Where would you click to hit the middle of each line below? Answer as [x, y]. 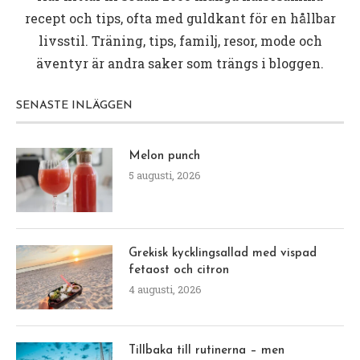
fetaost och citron [179, 270]
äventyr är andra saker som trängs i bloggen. [180, 63]
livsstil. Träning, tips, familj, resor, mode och [180, 40]
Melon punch [164, 156]
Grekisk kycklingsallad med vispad [223, 253]
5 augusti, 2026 [165, 175]
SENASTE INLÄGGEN [74, 105]
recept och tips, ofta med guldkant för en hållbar [180, 18]
